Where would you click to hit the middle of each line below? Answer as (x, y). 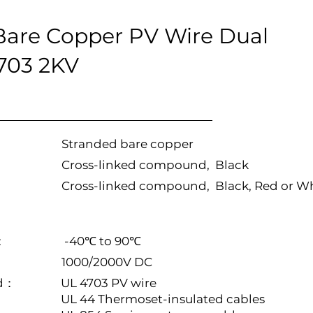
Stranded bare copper (128, 144)
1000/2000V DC (107, 262)
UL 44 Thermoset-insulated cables (163, 299)
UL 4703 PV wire (109, 283)
